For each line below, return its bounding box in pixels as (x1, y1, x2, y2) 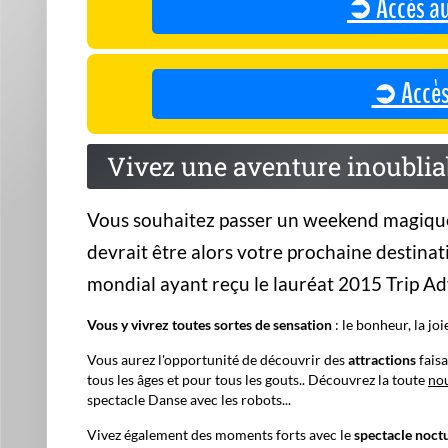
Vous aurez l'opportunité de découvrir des (87, 351, 348, 368)
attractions (348, 351, 416, 368)
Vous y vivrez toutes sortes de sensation (87, 316, 332, 333)
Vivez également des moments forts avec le (87, 426, 354, 443)
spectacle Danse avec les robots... (87, 391, 291, 408)
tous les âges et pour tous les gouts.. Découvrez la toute (87, 371, 428, 388)
